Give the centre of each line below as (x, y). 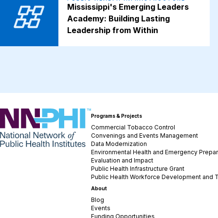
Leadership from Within (112, 30)
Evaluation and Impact (122, 160)
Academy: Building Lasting (118, 19)
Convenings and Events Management (145, 136)
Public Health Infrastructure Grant (138, 169)
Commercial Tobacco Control (133, 127)
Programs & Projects (117, 116)
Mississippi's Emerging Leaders (128, 7)
